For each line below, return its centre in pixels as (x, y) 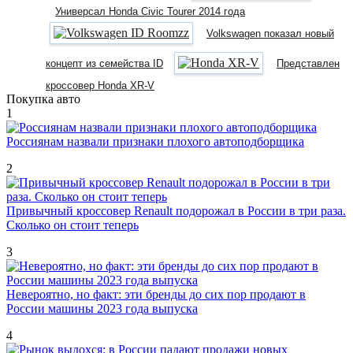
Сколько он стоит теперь (72, 225)
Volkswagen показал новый (270, 33)
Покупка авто (43, 98)
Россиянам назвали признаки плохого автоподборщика (155, 141)
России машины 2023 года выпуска (102, 308)
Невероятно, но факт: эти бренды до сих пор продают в (156, 294)
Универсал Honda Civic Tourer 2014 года (150, 11)
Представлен (308, 63)
